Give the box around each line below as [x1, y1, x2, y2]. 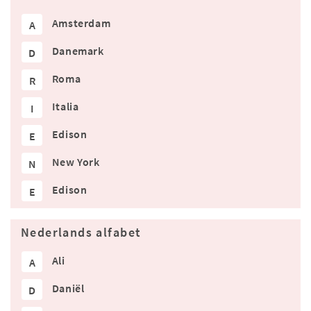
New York [51, 155, 100, 169]
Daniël [51, 281, 85, 296]
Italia [51, 99, 79, 114]
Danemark [51, 44, 104, 58]
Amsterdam [51, 16, 111, 31]
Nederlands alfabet [21, 225, 142, 241]
